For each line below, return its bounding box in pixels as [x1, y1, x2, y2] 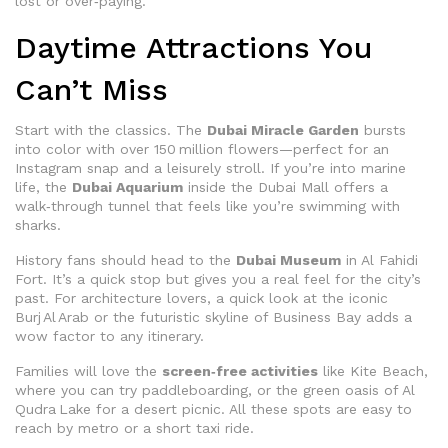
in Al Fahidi [341, 252, 418, 269]
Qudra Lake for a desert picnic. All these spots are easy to [15, 401, 412, 418]
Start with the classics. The [15, 122, 207, 139]
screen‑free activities [162, 363, 318, 380]
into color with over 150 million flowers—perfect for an [15, 141, 389, 158]
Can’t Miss [15, 72, 168, 108]
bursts [359, 122, 406, 139]
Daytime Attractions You [15, 30, 373, 66]
